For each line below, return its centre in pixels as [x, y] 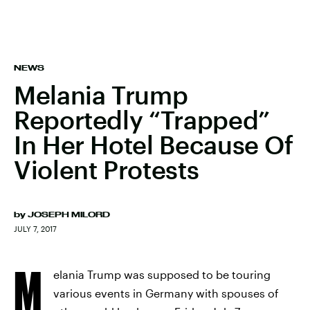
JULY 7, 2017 [35, 229]
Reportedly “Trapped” [142, 120]
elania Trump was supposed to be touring [162, 274]
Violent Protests [107, 170]
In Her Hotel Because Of [154, 145]
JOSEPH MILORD [69, 215]
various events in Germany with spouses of [166, 293]
